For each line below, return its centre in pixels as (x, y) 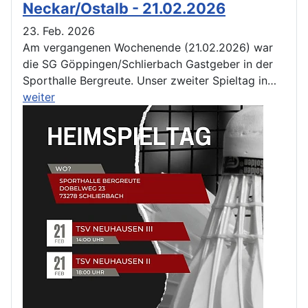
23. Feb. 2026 (59, 31)
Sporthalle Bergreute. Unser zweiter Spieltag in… (150, 80)
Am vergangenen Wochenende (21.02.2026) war (148, 47)
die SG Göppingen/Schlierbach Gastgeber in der (148, 64)
